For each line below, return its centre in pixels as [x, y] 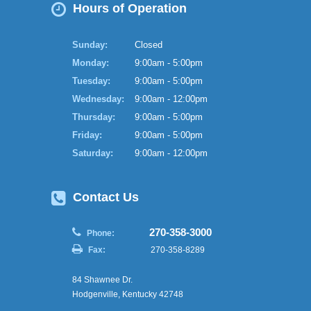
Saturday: [93, 153]
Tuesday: [91, 81]
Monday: [91, 62]
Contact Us [104, 197]
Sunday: [90, 44]
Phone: [101, 233]
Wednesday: [98, 99]
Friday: [87, 135]
